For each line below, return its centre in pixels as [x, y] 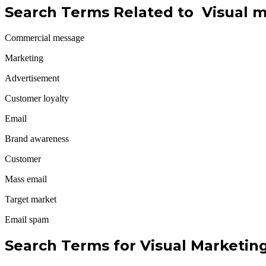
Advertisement [32, 78]
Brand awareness [37, 139]
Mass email [26, 179]
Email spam [27, 219]
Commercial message [45, 38]
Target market [31, 199]
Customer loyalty [37, 98]
